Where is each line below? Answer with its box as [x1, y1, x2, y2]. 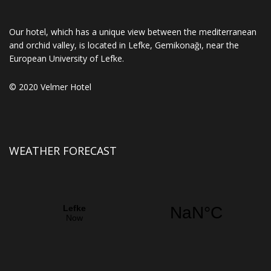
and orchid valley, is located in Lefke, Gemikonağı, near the [9, 39, 239, 51]
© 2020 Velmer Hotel [9, 80, 91, 93]
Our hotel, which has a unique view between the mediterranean [9, 25, 256, 38]
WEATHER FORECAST [9, 143, 117, 158]
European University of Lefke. [9, 52, 124, 64]
